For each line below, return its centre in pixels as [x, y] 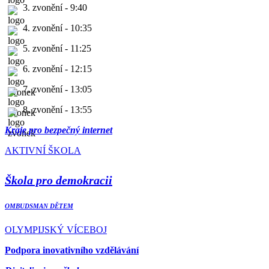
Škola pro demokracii [59, 180]
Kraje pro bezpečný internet [59, 130]
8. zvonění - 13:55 [57, 110]
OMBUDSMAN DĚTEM [39, 206]
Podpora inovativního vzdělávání [72, 250]
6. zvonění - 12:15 [57, 69]
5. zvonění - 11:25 [57, 49]
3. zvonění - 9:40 [55, 8]
